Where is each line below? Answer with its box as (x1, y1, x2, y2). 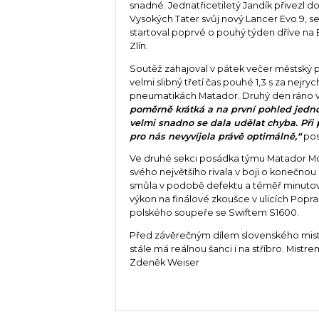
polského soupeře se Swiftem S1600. (130, 207, 300, 219)
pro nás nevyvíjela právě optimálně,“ (130, 130, 302, 142)
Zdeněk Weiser (130, 257, 200, 268)
